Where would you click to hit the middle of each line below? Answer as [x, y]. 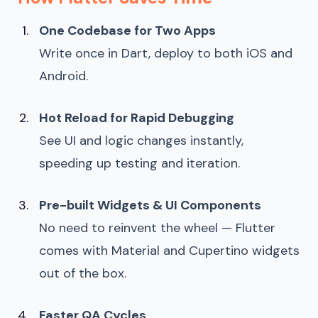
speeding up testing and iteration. [139, 163]
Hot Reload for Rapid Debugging [137, 117]
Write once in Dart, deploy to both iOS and [166, 53]
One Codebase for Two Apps [127, 30]
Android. [64, 76]
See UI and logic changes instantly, [141, 140]
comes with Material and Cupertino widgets [169, 250]
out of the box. [83, 273]
